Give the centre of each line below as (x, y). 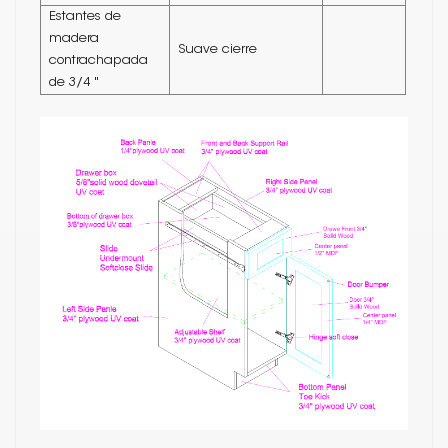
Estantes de (85, 17)
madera (74, 39)
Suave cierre (217, 50)
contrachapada (98, 61)
